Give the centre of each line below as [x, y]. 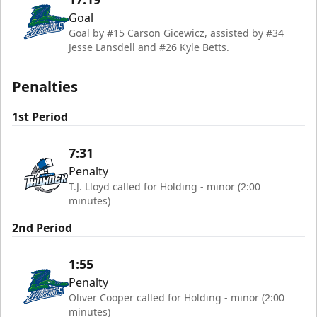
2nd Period [42, 228]
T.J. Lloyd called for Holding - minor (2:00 [165, 187]
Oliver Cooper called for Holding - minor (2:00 [177, 298]
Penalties [45, 87]
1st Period [40, 117]
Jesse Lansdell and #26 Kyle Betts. [149, 47]
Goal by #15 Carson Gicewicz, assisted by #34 [176, 33]
